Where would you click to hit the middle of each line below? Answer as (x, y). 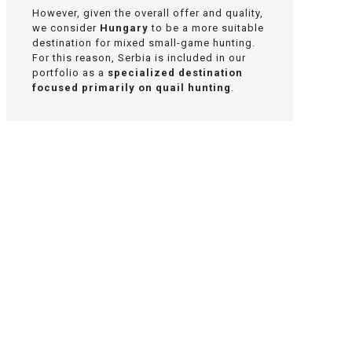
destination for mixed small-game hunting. (144, 42)
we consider (66, 27)
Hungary (124, 27)
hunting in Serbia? (150, 313)
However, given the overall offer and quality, (148, 13)
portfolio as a (70, 72)
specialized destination (175, 72)
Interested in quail (150, 290)
